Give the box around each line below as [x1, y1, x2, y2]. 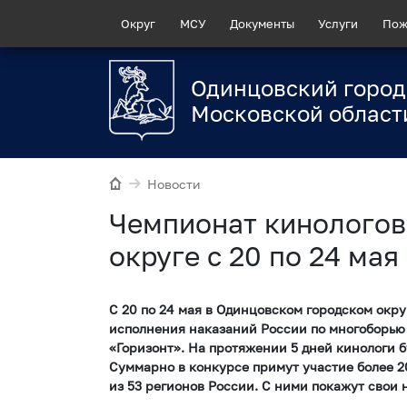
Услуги [318, 15, 359, 31]
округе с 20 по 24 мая [109, 239, 399, 273]
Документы [229, 15, 294, 31]
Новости [147, 176, 202, 193]
